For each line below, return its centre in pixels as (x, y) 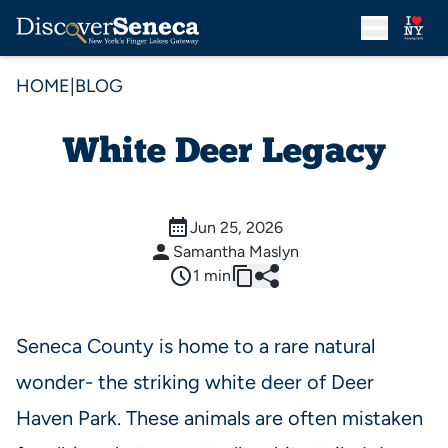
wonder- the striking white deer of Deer (195, 382)
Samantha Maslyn (236, 251)
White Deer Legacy (224, 153)
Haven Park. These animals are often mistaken (219, 418)
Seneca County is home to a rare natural (195, 346)
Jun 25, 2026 (236, 227)
